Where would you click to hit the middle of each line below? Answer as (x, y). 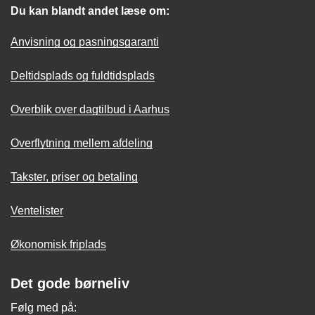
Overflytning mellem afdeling (82, 143)
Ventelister (37, 211)
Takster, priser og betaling (74, 177)
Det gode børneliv (70, 284)
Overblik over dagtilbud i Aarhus (90, 110)
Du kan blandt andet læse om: (90, 11)
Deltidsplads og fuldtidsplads (83, 76)
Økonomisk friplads (58, 245)
